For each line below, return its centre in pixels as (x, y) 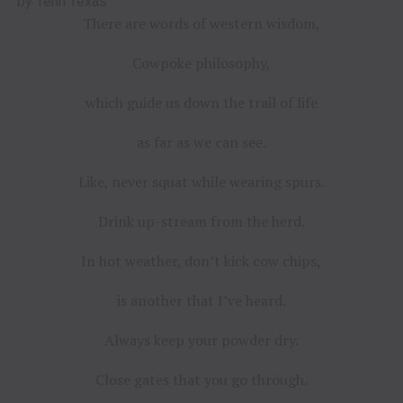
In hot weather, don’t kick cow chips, (201, 260)
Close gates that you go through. (201, 379)
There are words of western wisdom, (201, 23)
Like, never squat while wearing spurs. (201, 181)
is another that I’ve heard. (201, 300)
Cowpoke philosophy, (201, 63)
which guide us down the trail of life (201, 102)
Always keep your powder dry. (201, 340)
